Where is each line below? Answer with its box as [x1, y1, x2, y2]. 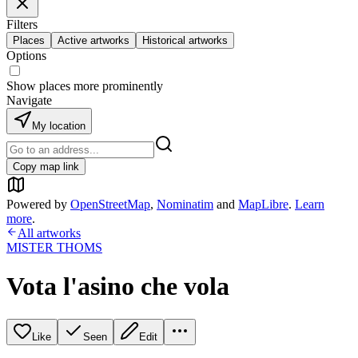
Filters [6, 18, 38, 31]
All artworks [18, 226, 81, 240]
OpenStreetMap [70, 197, 150, 211]
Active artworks [58, 34, 129, 46]
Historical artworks [142, 34, 228, 46]
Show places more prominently [6, 79, 163, 93]
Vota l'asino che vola [6, 272, 229, 301]
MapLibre [238, 197, 288, 211]
